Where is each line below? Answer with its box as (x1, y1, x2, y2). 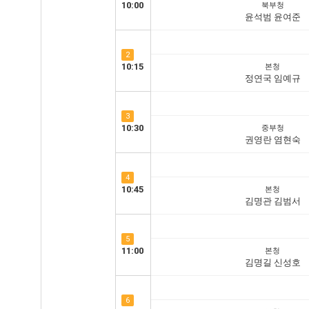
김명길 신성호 (244, 257, 301, 268)
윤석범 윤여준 (244, 12, 301, 22)
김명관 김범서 (244, 196, 301, 206)
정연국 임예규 (244, 73, 301, 83)
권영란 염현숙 (244, 134, 301, 145)
